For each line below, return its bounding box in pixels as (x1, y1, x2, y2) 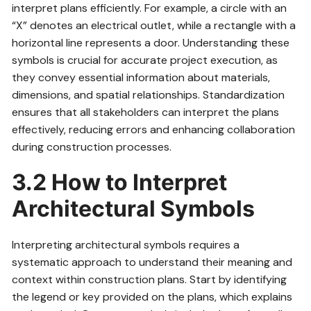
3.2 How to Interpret (12, 168, 228, 196)
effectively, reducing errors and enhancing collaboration (12, 121, 296, 137)
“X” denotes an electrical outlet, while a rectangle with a (12, 17, 296, 33)
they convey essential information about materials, (12, 69, 271, 85)
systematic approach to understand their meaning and (12, 254, 293, 269)
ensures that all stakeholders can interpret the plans (12, 104, 280, 119)
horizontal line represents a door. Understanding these (12, 35, 290, 50)
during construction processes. (12, 139, 172, 154)
